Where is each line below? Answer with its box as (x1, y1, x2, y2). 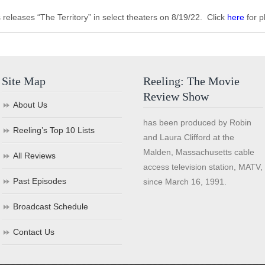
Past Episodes (13, 176, 67, 186)
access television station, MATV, (143, 162, 263, 172)
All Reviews (13, 151, 56, 160)
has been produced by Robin (143, 118, 252, 127)
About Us (13, 100, 48, 109)
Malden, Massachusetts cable (143, 147, 255, 157)
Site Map (2, 75, 46, 88)
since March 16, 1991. (143, 177, 227, 186)
